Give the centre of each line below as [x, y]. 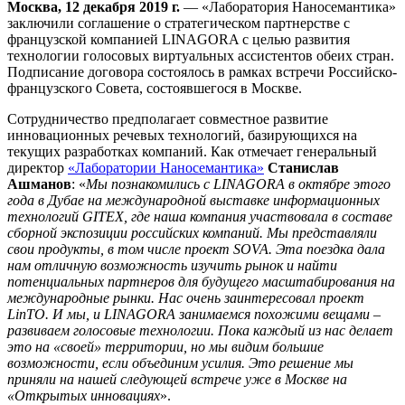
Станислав [303, 168]
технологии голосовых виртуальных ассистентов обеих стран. [201, 56]
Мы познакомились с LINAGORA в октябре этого [238, 184]
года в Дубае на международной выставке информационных [193, 201]
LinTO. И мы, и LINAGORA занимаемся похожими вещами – [194, 315]
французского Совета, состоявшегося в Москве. [155, 89]
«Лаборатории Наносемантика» [166, 168]
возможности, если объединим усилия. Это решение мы [180, 363]
